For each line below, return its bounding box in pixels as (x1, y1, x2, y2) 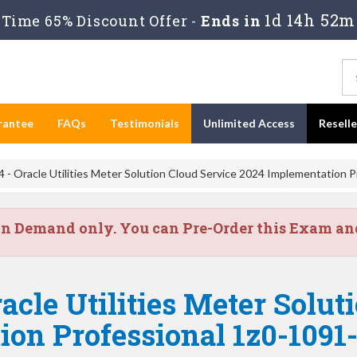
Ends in (197, 11, 265, 30)
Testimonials (110, 116, 179, 130)
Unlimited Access (203, 116, 295, 130)
